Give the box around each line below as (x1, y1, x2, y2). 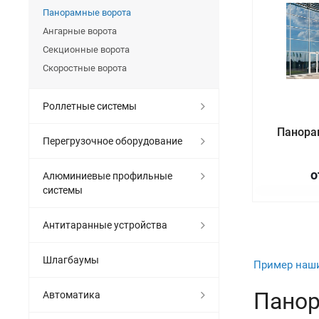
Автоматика (43, 288, 100, 300)
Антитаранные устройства (43, 219, 167, 231)
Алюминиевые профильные (43, 169, 172, 182)
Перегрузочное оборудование (43, 135, 182, 147)
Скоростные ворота (43, 62, 127, 73)
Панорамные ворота (43, 6, 131, 18)
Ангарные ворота (43, 25, 117, 36)
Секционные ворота (43, 43, 130, 55)
